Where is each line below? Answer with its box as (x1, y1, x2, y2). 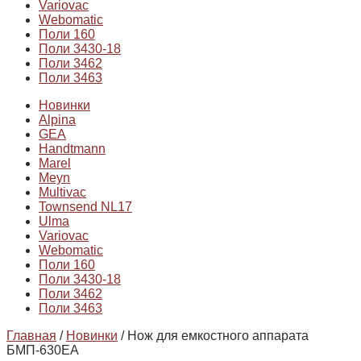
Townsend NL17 (39, 200, 132, 214)
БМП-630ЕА (6, 343, 79, 358)
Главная (6, 329, 56, 343)
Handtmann (39, 142, 106, 156)
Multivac (39, 185, 86, 200)
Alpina (39, 113, 76, 127)
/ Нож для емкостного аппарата (118, 329, 309, 343)
